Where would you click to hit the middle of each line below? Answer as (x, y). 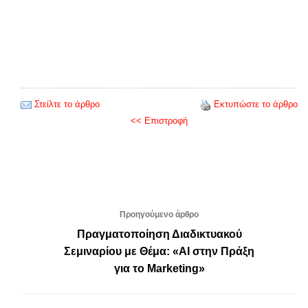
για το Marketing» (159, 269)
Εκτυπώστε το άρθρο (256, 104)
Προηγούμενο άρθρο (159, 215)
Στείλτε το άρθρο (67, 104)
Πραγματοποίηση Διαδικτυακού (159, 234)
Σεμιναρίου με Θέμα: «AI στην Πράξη (159, 252)
